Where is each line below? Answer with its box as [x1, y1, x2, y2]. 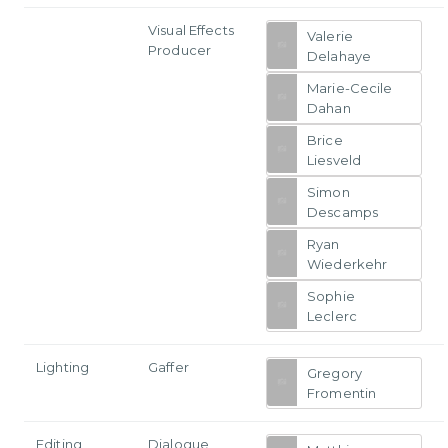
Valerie [307, 27, 353, 44]
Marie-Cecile [307, 79, 393, 96]
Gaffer [148, 358, 189, 375]
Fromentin [307, 384, 377, 401]
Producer [148, 41, 212, 58]
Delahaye [307, 47, 372, 64]
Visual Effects [148, 21, 234, 38]
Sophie [307, 287, 355, 304]
